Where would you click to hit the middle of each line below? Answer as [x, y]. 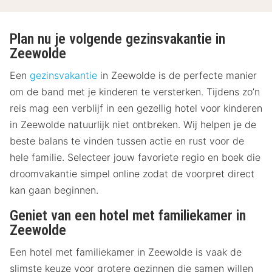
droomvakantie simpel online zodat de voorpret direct [132, 174]
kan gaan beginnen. [54, 190]
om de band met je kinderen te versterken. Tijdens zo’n [135, 92]
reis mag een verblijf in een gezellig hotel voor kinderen [136, 108]
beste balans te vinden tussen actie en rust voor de [127, 141]
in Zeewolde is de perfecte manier [177, 76]
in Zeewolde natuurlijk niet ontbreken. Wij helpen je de [133, 125]
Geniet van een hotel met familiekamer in [128, 216]
